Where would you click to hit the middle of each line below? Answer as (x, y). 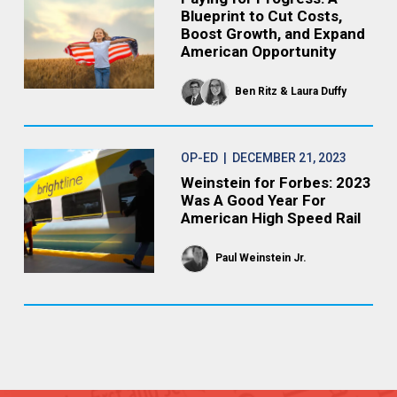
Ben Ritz (256, 91)
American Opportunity (258, 51)
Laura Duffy (318, 91)
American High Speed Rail (270, 218)
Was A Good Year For (253, 200)
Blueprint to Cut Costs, (261, 16)
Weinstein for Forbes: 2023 (276, 183)
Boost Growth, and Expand (272, 34)
